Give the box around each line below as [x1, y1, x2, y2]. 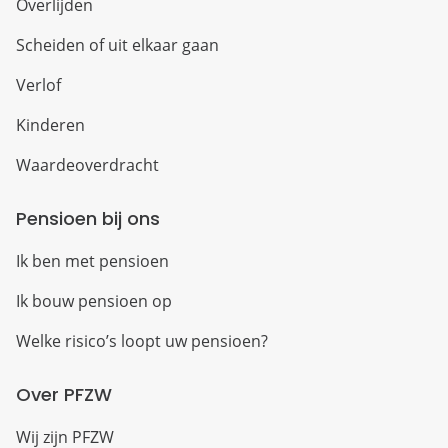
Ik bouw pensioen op [16, 290, 172, 313]
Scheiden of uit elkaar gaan [16, 34, 219, 57]
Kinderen [16, 114, 85, 137]
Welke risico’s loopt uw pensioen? [16, 330, 268, 353]
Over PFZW [16, 382, 112, 408]
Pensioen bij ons [16, 206, 160, 232]
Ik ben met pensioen [16, 250, 169, 273]
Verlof [16, 74, 61, 97]
